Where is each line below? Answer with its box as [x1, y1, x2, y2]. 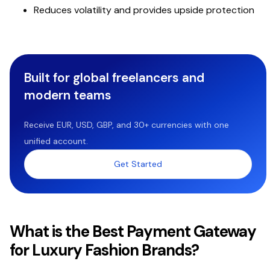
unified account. [24, 135, 88, 146]
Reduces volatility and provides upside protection [34, 3, 254, 16]
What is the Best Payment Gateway [10, 221, 256, 242]
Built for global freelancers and [24, 69, 204, 86]
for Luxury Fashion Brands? [10, 239, 199, 260]
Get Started [113, 158, 162, 169]
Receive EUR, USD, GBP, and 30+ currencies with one [24, 119, 229, 130]
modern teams [24, 86, 111, 103]
